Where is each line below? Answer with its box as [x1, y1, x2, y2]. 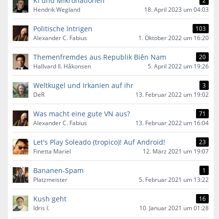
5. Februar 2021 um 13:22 [139, 175, 209, 184]
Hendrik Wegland [33, 5, 80, 14]
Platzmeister [33, 175, 67, 184]
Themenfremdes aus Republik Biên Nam [33, 52, 166, 62]
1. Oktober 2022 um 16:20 [138, 34, 209, 42]
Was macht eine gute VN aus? [33, 109, 130, 118]
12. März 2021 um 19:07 [143, 147, 209, 155]
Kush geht [33, 194, 66, 203]
